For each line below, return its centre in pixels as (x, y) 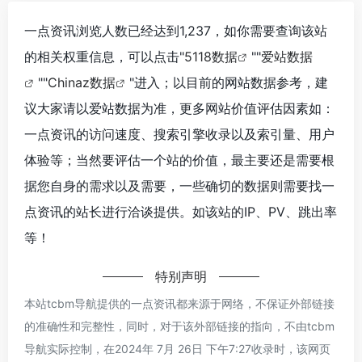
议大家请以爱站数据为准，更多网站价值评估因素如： (179, 108)
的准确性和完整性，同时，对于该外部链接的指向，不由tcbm (179, 326)
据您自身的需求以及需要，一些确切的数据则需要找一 (179, 185)
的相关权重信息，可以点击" (104, 56)
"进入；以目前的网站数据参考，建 (229, 82)
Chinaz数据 (82, 82)
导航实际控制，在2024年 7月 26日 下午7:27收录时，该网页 (177, 348)
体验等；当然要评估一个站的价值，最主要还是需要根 (179, 160)
